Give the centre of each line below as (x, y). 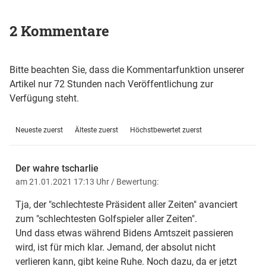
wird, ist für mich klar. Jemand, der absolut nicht (115, 248)
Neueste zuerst (39, 130)
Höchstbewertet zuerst (166, 130)
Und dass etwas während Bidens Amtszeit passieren (124, 233)
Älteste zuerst (96, 130)
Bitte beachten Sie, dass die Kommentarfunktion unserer (127, 70)
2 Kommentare (59, 31)
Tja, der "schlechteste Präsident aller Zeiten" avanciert (126, 205)
